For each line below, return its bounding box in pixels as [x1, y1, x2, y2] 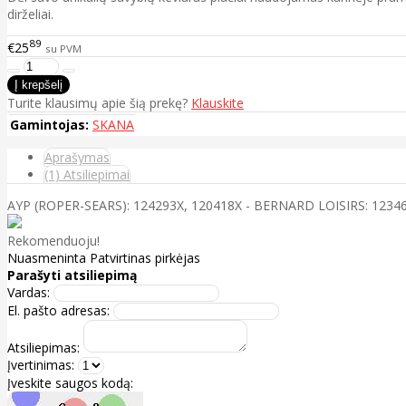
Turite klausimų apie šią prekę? [7, 94, 191, 111]
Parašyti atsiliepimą [7, 266, 137, 284]
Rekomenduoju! [7, 232, 100, 249]
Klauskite [191, 94, 244, 111]
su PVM [45, 42, 82, 55]
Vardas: [7, 284, 50, 301]
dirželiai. [7, 5, 53, 24]
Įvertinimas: [7, 356, 74, 373]
